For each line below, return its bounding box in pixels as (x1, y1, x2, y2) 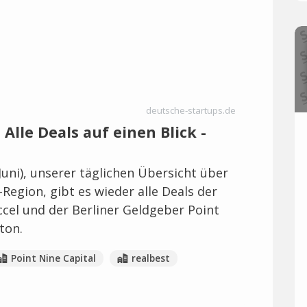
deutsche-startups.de (146, 104, 236, 116)
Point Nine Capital (10, 252, 96, 265)
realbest (131, 252, 170, 265)
